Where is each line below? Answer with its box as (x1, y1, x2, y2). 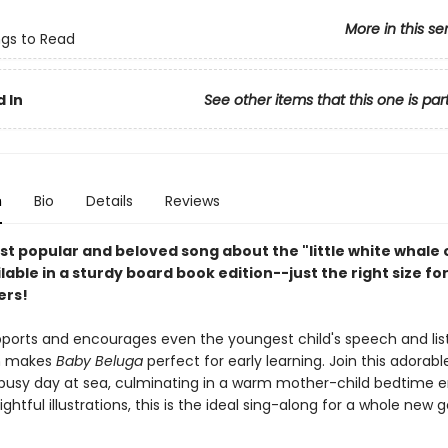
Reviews (164, 191, 220, 211)
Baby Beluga (55, 351, 143, 371)
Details (85, 191, 133, 211)
